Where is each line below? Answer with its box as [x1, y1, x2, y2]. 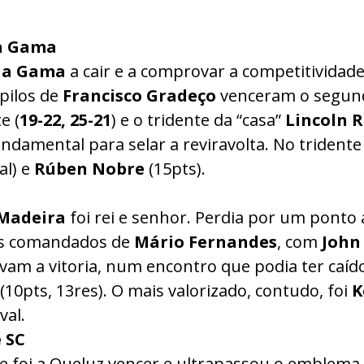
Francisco [63, 84, 142, 106]
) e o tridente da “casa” [111, 109, 285, 131]
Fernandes [188, 231, 277, 253]
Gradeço [146, 84, 216, 106]
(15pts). [145, 158, 206, 180]
